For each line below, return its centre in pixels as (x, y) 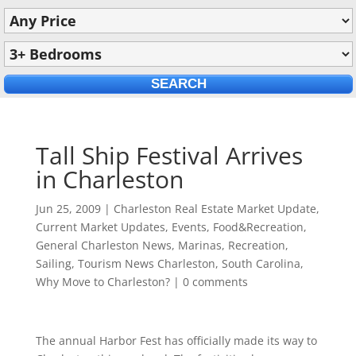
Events (189, 227)
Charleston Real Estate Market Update (215, 209)
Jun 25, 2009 (68, 209)
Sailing (53, 263)
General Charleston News (103, 245)
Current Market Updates (100, 227)
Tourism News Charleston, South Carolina (189, 263)
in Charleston (109, 179)
